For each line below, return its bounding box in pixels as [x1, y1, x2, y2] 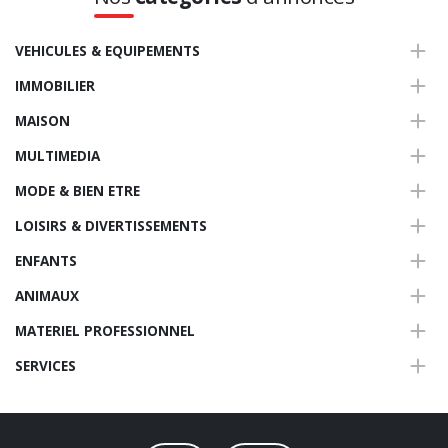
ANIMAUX [15, 285, 79, 305]
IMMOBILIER [15, 75, 95, 95]
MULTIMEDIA [15, 145, 100, 165]
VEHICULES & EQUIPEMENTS [15, 40, 200, 60]
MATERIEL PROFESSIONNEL [15, 320, 195, 340]
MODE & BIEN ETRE [15, 180, 140, 200]
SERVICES [15, 355, 76, 375]
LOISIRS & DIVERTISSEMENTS [15, 215, 207, 235]
